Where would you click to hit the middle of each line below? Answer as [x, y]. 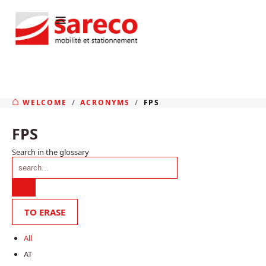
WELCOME [45, 102]
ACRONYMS [105, 102]
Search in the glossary [50, 152]
